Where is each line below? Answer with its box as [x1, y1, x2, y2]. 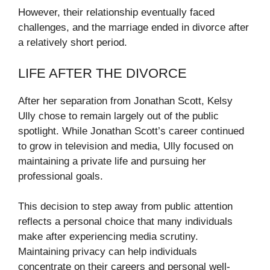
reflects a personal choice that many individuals [18, 216, 233, 228]
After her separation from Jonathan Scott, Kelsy [18, 95, 233, 107]
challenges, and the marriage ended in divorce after [18, 22, 249, 34]
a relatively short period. [18, 37, 127, 49]
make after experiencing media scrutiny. [18, 231, 198, 243]
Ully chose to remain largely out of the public [18, 110, 219, 122]
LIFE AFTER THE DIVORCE [18, 65, 187, 81]
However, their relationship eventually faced [18, 7, 215, 19]
